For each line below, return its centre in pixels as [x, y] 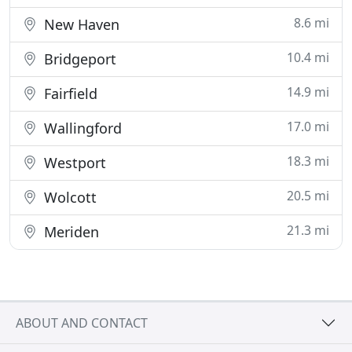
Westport [73, 163]
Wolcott [68, 197]
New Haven [80, 24]
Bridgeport [78, 59]
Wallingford [81, 128]
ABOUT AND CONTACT [82, 323]
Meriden [70, 232]
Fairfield [69, 93]
